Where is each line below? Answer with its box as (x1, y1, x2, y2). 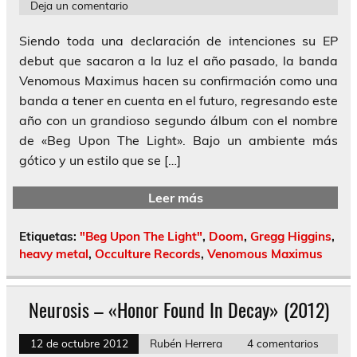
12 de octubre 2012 (29, 336, 128, 351)
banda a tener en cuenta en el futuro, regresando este (19, 92, 338, 109)
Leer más (147, 189, 203, 206)
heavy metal (19, 246, 88, 262)
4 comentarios (246, 336, 319, 351)
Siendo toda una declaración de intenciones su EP (19, 33, 338, 49)
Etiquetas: (19, 229, 80, 245)
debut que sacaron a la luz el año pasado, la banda (19, 53, 338, 69)
